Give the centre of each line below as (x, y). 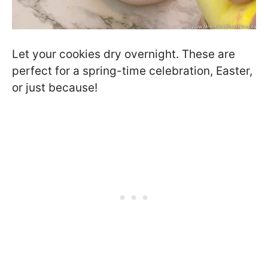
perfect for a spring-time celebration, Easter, (132, 71)
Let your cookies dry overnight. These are (124, 54)
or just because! (55, 88)
